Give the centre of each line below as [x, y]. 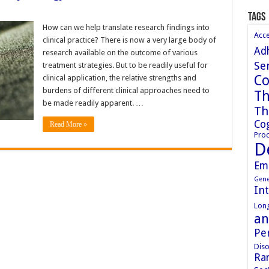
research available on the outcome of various [120, 52]
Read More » [68, 124]
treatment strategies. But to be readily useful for [125, 65]
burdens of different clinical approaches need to [126, 90]
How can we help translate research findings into [126, 27]
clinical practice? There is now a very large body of [129, 40]
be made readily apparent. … [93, 103]
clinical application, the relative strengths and [119, 77]
